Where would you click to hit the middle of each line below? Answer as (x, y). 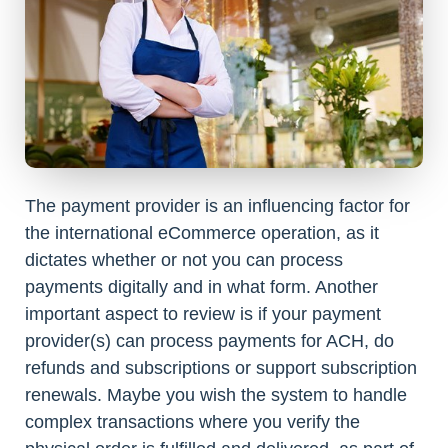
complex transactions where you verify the (192, 422)
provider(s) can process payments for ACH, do (209, 341)
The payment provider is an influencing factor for (217, 206)
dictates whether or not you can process (184, 260)
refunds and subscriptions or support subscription (221, 368)
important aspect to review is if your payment (203, 314)
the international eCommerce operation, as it (202, 233)
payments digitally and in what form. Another (201, 287)
